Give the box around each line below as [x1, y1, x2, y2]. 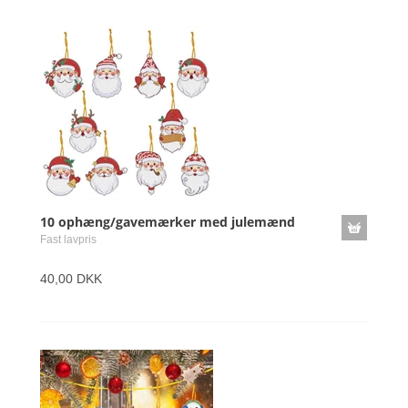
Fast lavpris [40, 233, 97, 246]
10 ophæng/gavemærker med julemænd [40, 213, 295, 230]
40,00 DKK [40, 271, 102, 286]
